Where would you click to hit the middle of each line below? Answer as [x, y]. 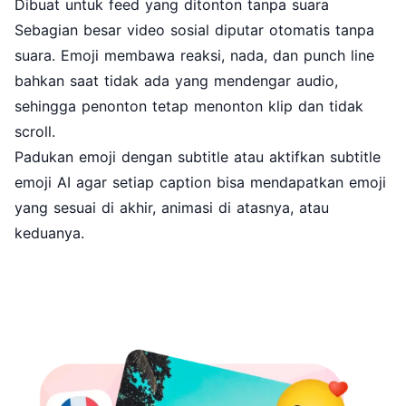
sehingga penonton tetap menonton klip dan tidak [189, 106]
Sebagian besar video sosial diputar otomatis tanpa [194, 29]
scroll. [35, 131]
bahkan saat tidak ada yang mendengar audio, [176, 80]
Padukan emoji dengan [96, 156]
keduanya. [49, 232]
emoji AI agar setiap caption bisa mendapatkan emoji [200, 182]
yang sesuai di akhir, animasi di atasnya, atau [172, 207]
